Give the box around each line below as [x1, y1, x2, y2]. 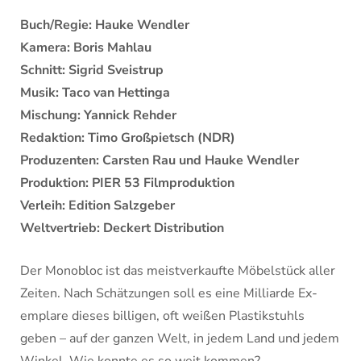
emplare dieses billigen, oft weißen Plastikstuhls [20, 307, 305, 325]
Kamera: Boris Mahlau [20, 39, 151, 56]
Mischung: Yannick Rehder [20, 106, 176, 124]
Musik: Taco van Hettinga [20, 84, 170, 102]
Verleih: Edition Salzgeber [20, 197, 175, 214]
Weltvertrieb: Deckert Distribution [20, 219, 224, 237]
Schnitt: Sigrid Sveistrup [20, 61, 164, 79]
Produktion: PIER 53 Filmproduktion [20, 174, 234, 192]
